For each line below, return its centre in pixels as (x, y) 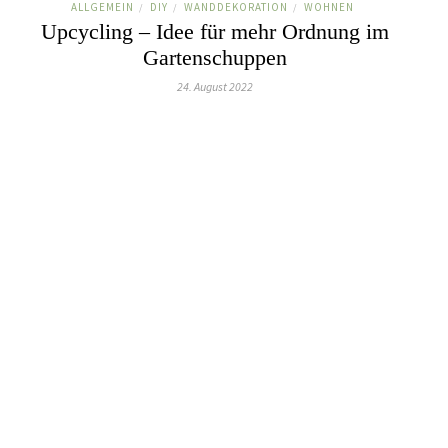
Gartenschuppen (215, 57)
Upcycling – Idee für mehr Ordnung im (215, 31)
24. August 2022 (215, 86)
